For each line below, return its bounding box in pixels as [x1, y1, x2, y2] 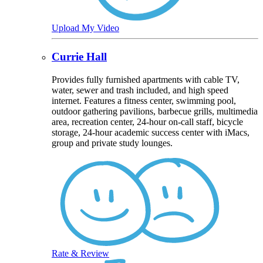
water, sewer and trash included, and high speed [52, 85, 228, 95]
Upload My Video [52, 23, 119, 33]
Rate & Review [52, 248, 109, 258]
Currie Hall [52, 50, 107, 63]
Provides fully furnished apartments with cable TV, [52, 74, 240, 85]
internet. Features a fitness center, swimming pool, [52, 95, 236, 106]
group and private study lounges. [52, 137, 173, 148]
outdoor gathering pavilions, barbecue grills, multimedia [52, 106, 258, 116]
